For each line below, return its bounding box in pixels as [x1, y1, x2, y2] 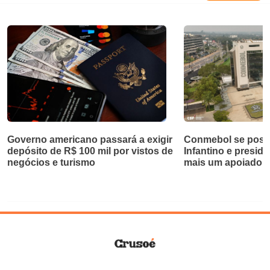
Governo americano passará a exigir [7, 134, 172, 145]
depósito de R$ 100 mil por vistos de [7, 145, 173, 156]
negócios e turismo [7, 157, 95, 168]
